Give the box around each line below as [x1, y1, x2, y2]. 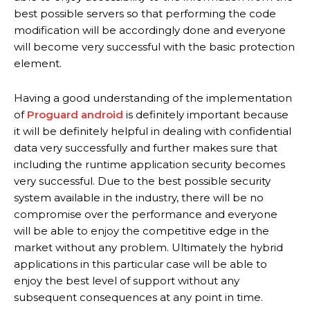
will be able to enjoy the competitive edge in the [14, 224, 269, 237]
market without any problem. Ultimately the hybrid [14, 240, 283, 254]
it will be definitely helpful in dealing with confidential [14, 124, 291, 138]
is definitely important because [123, 107, 289, 121]
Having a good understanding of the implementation [14, 91, 292, 104]
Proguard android [27, 107, 123, 121]
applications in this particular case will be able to [14, 257, 267, 271]
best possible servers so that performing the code [14, 6, 276, 20]
